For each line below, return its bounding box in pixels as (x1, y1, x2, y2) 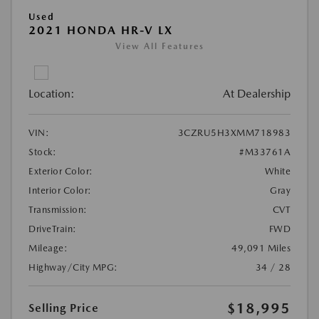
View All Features (115, 41, 204, 51)
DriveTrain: (28, 223, 77, 234)
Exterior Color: (28, 165, 93, 177)
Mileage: (28, 242, 68, 253)
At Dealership (223, 86, 291, 100)
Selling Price (28, 300, 99, 315)
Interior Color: (28, 184, 92, 196)
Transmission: (28, 204, 88, 215)
